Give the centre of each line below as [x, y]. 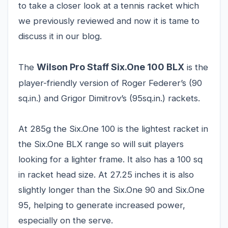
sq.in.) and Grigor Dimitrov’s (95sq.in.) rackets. [109, 98]
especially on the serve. [66, 220]
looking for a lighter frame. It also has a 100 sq [110, 159]
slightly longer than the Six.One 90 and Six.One [111, 190]
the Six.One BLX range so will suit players [101, 144]
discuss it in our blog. [60, 36]
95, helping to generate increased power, [102, 205]
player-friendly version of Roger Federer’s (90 [110, 83]
